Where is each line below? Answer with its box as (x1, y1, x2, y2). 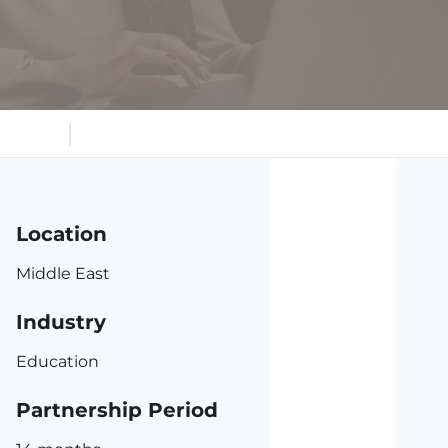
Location (16, 222, 107, 246)
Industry (16, 310, 106, 334)
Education (16, 352, 99, 371)
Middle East (16, 264, 110, 283)
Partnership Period (16, 398, 218, 422)
